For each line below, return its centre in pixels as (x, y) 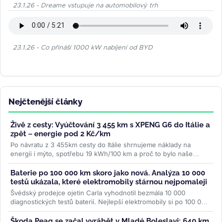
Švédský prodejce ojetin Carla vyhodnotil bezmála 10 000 (98, 193)
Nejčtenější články (45, 101)
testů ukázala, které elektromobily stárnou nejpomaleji (109, 182)
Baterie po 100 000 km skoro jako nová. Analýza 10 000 (108, 173)
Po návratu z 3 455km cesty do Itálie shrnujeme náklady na (101, 144)
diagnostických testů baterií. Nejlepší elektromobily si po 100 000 (110, 201)
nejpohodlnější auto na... (49, 162)
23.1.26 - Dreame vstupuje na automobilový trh (85, 5)
